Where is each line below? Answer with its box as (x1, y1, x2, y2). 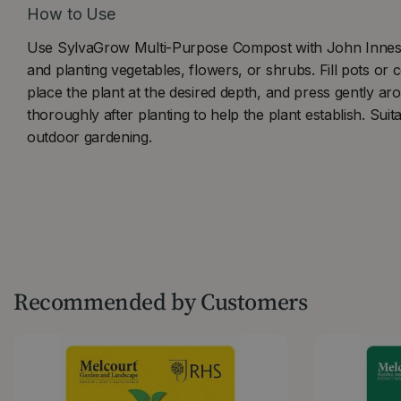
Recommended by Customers (13, 285, 308, 318)
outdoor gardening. (27, 127, 152, 146)
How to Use (27, 4, 115, 24)
